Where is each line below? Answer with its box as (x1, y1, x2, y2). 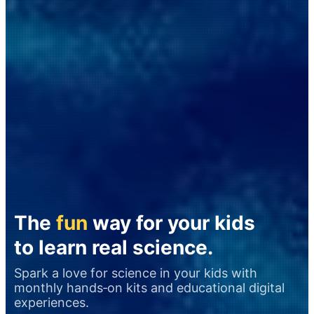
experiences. (14, 294, 89, 310)
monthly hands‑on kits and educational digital (14, 280, 285, 295)
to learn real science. (14, 235, 213, 259)
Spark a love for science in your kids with (14, 265, 257, 280)
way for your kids (88, 210, 255, 235)
